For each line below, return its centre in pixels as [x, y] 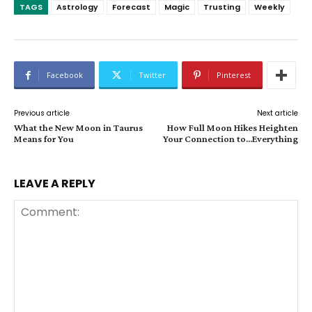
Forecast [131, 7]
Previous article [42, 114]
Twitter [152, 75]
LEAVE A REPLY [55, 184]
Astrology [77, 7]
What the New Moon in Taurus [78, 128]
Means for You [44, 139]
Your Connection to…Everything [230, 139]
